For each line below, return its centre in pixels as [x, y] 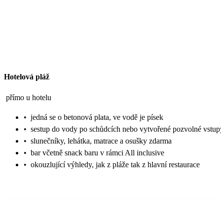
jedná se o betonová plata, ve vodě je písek [97, 117]
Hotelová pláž [27, 76]
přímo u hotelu [29, 98]
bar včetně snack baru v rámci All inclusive [97, 153]
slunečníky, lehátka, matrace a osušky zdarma [101, 141]
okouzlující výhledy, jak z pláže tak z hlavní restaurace [115, 165]
